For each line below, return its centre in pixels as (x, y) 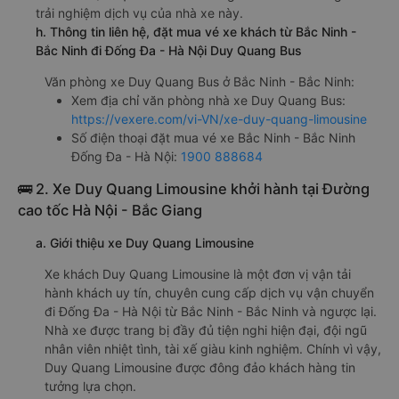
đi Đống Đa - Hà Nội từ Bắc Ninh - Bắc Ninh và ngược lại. (211, 312)
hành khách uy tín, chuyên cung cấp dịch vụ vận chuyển (209, 293)
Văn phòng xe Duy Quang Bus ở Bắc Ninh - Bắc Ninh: (199, 82)
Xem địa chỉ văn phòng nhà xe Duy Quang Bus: (208, 101)
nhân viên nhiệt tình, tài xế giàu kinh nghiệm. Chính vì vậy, (213, 349)
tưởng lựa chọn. (90, 387)
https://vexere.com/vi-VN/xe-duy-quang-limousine (219, 119)
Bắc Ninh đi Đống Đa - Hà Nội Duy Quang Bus (169, 51)
